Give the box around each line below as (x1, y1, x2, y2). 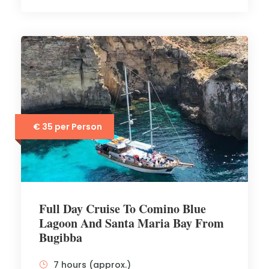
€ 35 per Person (33, 121, 102, 133)
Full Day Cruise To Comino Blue (39, 200, 206, 217)
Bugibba (39, 229, 82, 246)
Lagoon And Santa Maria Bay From (39, 214, 224, 232)
